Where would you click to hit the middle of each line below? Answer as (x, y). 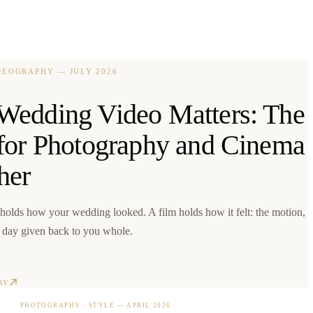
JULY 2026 (94, 72)
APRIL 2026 (149, 305)
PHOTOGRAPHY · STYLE (67, 305)
